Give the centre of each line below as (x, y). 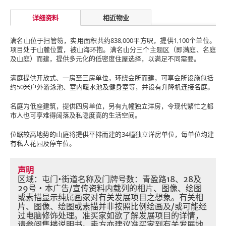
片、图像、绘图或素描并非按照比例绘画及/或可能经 (112, 206)
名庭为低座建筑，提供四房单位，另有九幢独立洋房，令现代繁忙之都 (112, 106)
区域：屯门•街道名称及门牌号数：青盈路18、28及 (109, 179)
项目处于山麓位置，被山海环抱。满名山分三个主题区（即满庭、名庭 (113, 49)
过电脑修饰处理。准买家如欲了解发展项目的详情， (110, 215)
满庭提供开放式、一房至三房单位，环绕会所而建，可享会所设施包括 (112, 78)
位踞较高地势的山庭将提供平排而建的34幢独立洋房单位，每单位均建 (112, 134)
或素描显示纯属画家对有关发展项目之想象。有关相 (110, 197)
